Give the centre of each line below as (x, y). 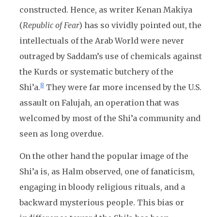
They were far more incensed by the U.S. (123, 87)
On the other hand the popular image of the (104, 156)
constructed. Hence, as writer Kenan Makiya (106, 10)
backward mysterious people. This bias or (102, 202)
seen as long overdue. (62, 134)
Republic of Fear (51, 25)
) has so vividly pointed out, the (140, 25)
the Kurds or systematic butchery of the (96, 72)
